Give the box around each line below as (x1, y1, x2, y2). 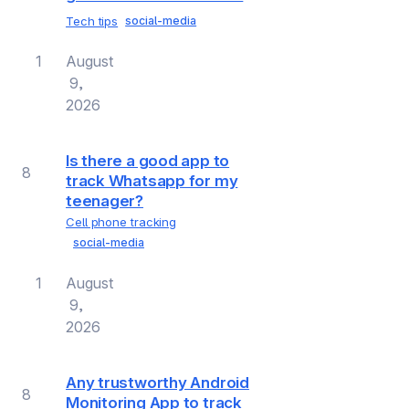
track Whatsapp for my (66, 171, 238, 190)
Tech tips (66, 13, 119, 28)
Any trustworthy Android (66, 372, 249, 392)
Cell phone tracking (66, 214, 177, 229)
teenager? (66, 191, 144, 210)
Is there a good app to (66, 151, 230, 170)
